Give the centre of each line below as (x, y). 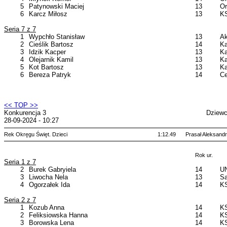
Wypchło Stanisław (57, 37)
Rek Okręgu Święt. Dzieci (36, 134)
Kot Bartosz (46, 67)
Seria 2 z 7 (20, 200)
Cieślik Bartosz (51, 44)
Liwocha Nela (48, 177)
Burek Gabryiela (52, 169)
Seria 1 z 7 (20, 162)
